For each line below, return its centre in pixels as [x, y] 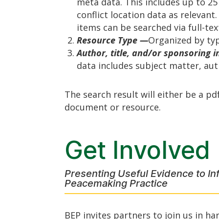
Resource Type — [112, 40]
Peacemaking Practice [116, 183]
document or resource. [113, 107]
